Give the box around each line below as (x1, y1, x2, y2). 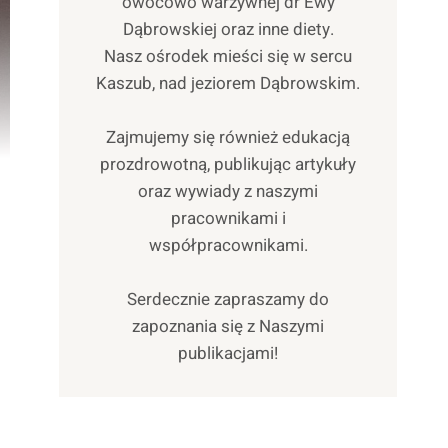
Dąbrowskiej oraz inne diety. (122, 16, 334, 42)
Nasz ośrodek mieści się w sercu (104, 43, 353, 69)
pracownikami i (170, 205, 286, 231)
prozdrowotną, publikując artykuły (100, 151, 357, 177)
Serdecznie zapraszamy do (127, 286, 330, 312)
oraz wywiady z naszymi (138, 178, 319, 204)
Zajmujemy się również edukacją (106, 124, 351, 150)
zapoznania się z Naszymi (132, 313, 325, 339)
